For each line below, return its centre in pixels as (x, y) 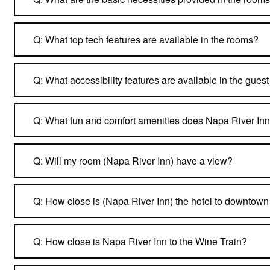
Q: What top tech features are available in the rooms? (146, 39)
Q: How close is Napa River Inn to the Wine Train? (140, 241)
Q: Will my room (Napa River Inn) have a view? (133, 160)
